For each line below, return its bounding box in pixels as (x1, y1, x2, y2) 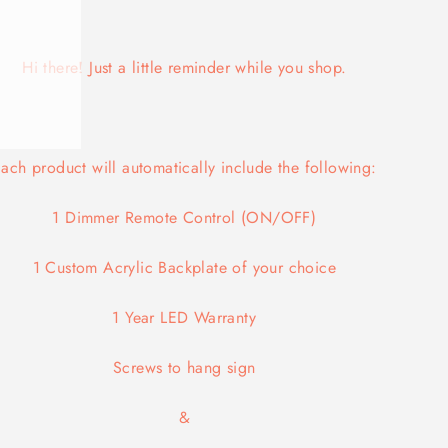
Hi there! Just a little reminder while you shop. (22, 55, 347, 79)
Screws (112, 355, 163, 379)
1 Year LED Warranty (112, 305, 257, 329)
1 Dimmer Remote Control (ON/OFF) (52, 205, 317, 229)
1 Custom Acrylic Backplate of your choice (32, 255, 336, 279)
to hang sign (162, 355, 256, 379)
